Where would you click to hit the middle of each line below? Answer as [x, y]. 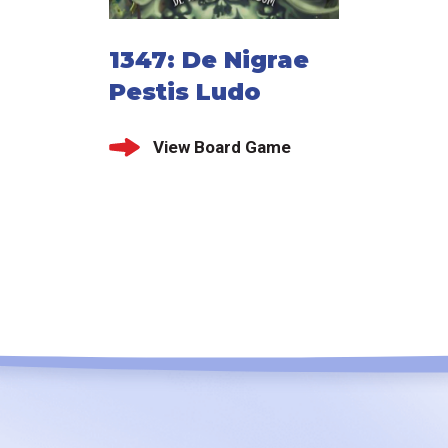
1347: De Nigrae [208, 60]
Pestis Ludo [184, 92]
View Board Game [221, 146]
